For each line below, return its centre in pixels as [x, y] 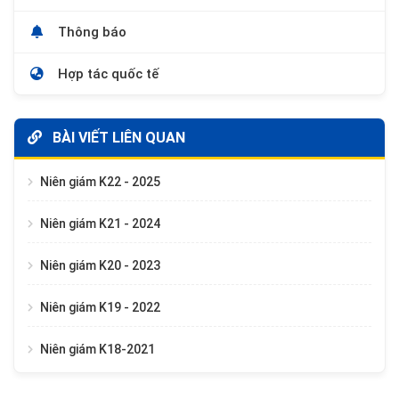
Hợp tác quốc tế [106, 74]
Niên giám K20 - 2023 [100, 266]
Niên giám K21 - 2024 [100, 224]
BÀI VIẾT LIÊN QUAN [117, 138]
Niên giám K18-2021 [98, 350]
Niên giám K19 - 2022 [100, 308]
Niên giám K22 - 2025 [100, 182]
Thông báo [90, 33]
